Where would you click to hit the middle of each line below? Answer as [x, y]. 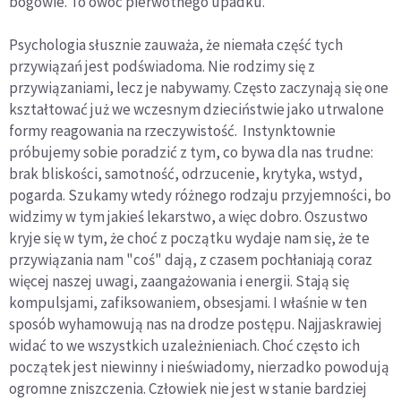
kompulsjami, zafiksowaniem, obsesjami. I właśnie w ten [188, 303]
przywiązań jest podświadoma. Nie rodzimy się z [162, 67]
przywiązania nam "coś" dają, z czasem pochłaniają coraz [191, 260]
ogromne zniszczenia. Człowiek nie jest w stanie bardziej [188, 389]
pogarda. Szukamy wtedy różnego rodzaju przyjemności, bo [200, 196]
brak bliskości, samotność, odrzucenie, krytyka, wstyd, [186, 174]
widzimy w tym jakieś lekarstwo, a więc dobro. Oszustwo [188, 217]
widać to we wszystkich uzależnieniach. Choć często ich [184, 346]
